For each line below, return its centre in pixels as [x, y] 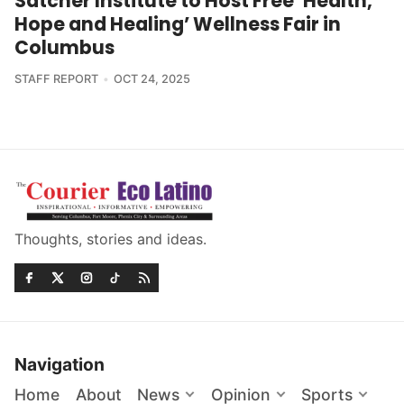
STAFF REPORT [56, 79]
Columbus [64, 48]
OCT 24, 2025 [151, 79]
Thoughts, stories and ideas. [110, 239]
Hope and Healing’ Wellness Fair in [178, 24]
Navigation [60, 364]
